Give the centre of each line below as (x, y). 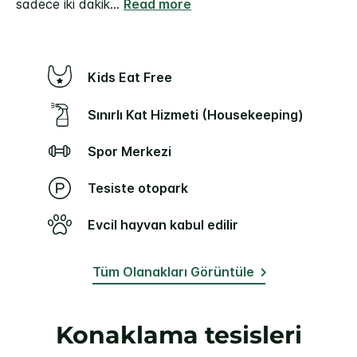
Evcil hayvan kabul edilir (167, 225)
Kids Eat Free (135, 78)
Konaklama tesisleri (178, 335)
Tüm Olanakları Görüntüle (173, 272)
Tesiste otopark (142, 188)
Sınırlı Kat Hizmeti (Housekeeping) (200, 114)
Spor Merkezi (134, 152)
